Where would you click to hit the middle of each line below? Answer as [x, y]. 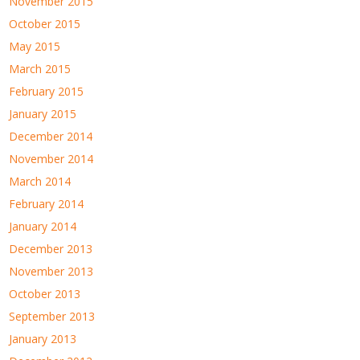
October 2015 [45, 23]
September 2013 [52, 316]
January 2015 [43, 113]
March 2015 [40, 68]
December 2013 [51, 248]
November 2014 [51, 158]
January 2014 [43, 226]
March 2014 [40, 181]
